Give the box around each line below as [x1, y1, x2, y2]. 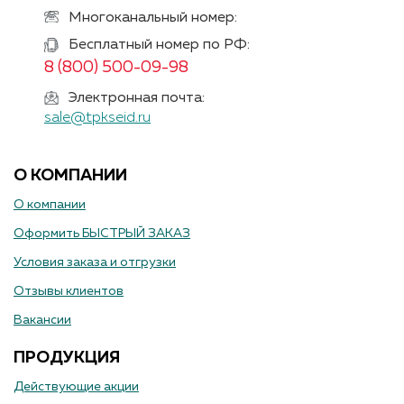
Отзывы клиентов [14, 285, 124, 298]
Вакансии [14, 314, 71, 327]
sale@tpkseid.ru [44, 111, 151, 126]
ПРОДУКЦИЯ [14, 350, 120, 367]
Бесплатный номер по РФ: [69, 38, 250, 53]
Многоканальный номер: [69, 11, 237, 26]
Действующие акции [14, 381, 139, 394]
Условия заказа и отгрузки [14, 256, 176, 270]
